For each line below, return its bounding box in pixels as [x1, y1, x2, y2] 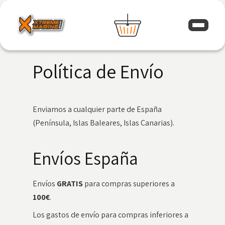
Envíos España [32, 147, 138, 170]
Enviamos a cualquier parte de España [32, 104, 162, 115]
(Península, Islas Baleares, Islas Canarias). [32, 118, 174, 128]
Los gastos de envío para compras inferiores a [32, 209, 188, 220]
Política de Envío [32, 59, 164, 84]
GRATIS [56, 178, 83, 189]
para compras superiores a [82, 178, 175, 189]
